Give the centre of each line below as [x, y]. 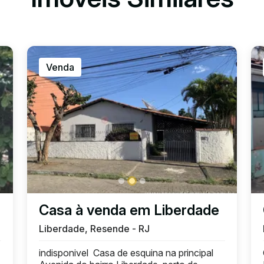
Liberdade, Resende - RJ [94, 229]
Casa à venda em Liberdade [129, 210]
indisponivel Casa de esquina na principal [126, 253]
